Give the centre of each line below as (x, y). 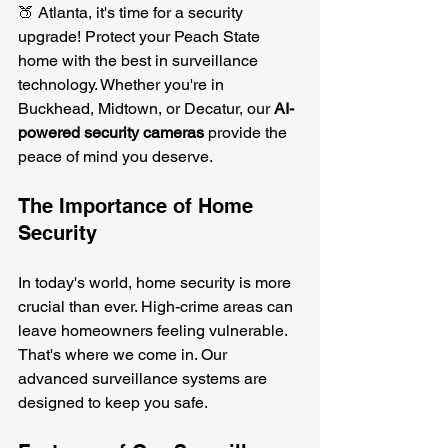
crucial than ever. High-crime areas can (157, 307)
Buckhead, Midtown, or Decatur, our (146, 109)
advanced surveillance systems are (144, 379)
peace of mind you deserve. (115, 157)
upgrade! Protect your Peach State (141, 37)
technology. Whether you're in (123, 85)
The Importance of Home (138, 206)
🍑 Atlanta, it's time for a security (132, 13)
